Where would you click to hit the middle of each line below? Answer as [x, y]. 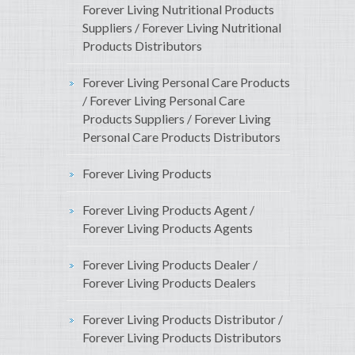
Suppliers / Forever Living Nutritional [182, 28]
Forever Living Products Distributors [182, 338]
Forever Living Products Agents [168, 228]
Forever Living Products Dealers [169, 283]
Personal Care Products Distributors [181, 137]
